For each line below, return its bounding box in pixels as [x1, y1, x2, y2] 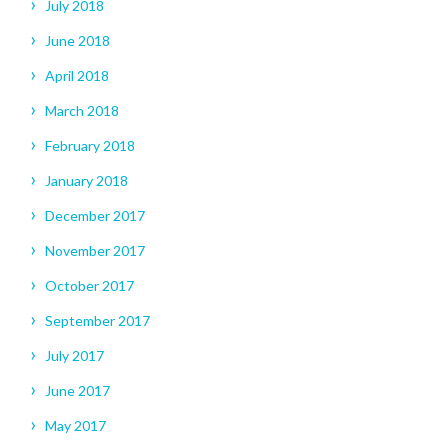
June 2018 [45, 32, 110, 50]
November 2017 [45, 242, 145, 260]
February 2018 [45, 137, 135, 155]
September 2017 [45, 312, 150, 330]
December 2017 [45, 207, 145, 225]
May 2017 [45, 417, 106, 435]
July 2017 [45, 347, 104, 365]
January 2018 [45, 172, 128, 190]
